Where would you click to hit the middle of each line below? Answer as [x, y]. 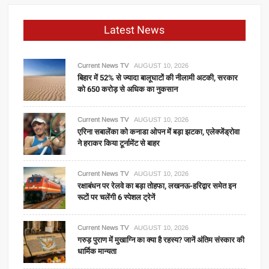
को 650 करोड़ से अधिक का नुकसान [128, 89]
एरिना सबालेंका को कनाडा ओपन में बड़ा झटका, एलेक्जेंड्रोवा [159, 132]
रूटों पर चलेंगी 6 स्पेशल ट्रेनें [116, 197]
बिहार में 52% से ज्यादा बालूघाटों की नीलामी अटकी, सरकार [158, 78]
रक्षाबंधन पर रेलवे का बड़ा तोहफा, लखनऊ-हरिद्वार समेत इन [157, 186]
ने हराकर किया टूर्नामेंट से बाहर [119, 143]
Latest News [134, 30]
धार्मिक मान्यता [97, 251]
